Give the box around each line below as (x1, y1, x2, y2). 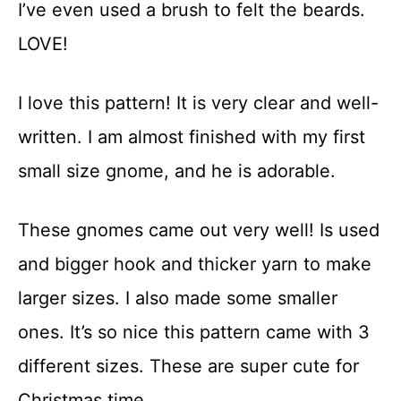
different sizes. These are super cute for (18, 355, 359, 377)
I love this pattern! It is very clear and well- (18, 92, 379, 114)
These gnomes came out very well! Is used (18, 219, 380, 241)
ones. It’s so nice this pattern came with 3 (18, 321, 370, 343)
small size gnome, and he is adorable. (18, 160, 336, 182)
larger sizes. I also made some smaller (18, 287, 337, 309)
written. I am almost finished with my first (18, 126, 365, 148)
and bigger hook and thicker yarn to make (18, 253, 371, 275)
